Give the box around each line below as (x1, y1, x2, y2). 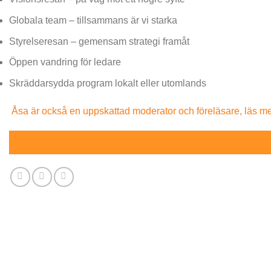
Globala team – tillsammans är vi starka (9, 15, 177, 26)
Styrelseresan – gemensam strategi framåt (9, 36, 189, 47)
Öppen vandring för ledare (9, 57, 121, 68)
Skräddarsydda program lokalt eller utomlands (9, 77, 206, 88)
